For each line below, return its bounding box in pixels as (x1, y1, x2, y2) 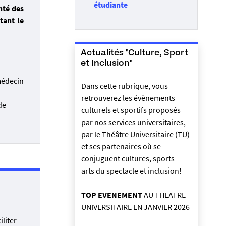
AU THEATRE (142, 189, 186, 200)
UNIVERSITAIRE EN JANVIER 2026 (81, 201, 190, 212)
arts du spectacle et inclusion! (81, 165, 182, 176)
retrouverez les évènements (81, 92, 175, 103)
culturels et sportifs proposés (81, 104, 181, 115)
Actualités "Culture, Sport (81, 49, 188, 58)
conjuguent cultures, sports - (81, 153, 179, 163)
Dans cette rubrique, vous (81, 80, 168, 91)
